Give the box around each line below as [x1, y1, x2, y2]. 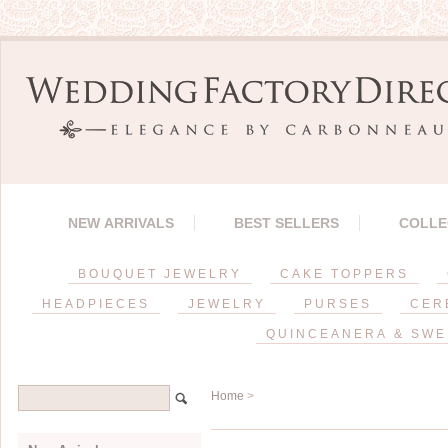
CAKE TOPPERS [280, 267, 409, 281]
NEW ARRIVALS [68, 215, 174, 231]
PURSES [303, 297, 372, 311]
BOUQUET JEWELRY [78, 267, 242, 281]
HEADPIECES [41, 297, 150, 311]
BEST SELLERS [234, 215, 339, 231]
